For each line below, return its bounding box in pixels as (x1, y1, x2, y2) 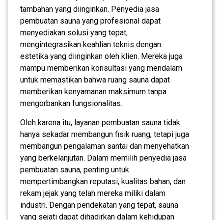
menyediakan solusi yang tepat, (20, 27, 128, 37)
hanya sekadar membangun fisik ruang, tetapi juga (20, 129, 189, 139)
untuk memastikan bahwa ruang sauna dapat (20, 75, 170, 84)
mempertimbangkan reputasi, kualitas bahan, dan (20, 176, 186, 186)
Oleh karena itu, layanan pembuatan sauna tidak (20, 117, 180, 127)
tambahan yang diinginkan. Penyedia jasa (20, 4, 159, 14)
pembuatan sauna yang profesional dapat (20, 16, 161, 26)
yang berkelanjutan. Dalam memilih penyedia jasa (20, 153, 187, 163)
